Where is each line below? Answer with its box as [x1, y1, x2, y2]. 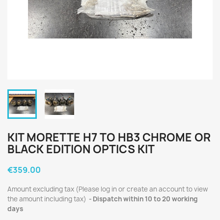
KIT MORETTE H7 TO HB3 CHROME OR [7, 130, 211, 145]
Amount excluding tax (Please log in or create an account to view [7, 185, 208, 193]
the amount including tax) [7, 194, 88, 203]
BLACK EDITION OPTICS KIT [7, 142, 155, 157]
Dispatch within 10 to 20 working [93, 194, 198, 203]
